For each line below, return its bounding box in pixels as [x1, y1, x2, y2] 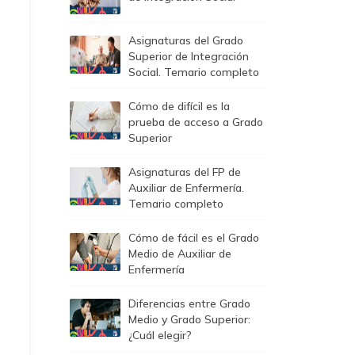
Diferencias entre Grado [128, 296, 250, 311]
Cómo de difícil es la [128, 99, 230, 113]
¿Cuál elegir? [128, 328, 192, 342]
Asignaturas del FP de [128, 165, 241, 179]
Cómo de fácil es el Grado [128, 231, 259, 245]
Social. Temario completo [128, 65, 259, 79]
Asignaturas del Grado [128, 33, 243, 48]
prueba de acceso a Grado [128, 115, 263, 129]
